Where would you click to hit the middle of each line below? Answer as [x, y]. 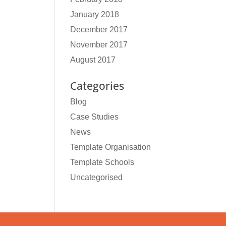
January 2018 [95, 14]
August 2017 [93, 60]
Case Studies [95, 117]
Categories [97, 86]
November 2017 [99, 45]
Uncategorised [97, 177]
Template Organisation [111, 147]
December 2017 [99, 30]
